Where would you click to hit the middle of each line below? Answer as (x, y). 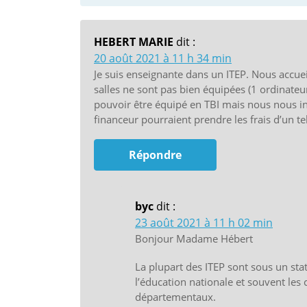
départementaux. (175, 297)
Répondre (155, 155)
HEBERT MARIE (134, 41)
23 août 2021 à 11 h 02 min (204, 223)
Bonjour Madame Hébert (194, 239)
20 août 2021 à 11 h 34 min (163, 58)
